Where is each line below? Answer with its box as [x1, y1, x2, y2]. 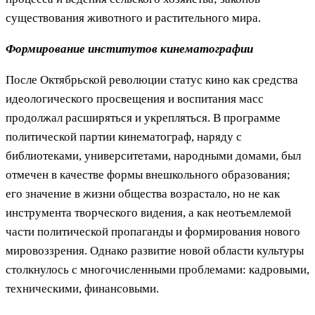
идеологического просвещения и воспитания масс [6, 91, 264, 105]
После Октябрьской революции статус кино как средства [6, 72, 298, 86]
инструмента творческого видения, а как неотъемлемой [6, 205, 291, 219]
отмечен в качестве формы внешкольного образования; [6, 167, 290, 181]
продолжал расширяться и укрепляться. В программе [6, 110, 281, 124]
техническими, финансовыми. [6, 281, 159, 295]
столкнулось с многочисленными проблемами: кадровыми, [6, 262, 309, 276]
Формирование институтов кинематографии [6, 41, 253, 56]
